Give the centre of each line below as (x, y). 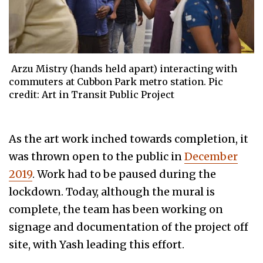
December (211, 157)
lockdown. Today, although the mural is (112, 192)
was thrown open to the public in (97, 157)
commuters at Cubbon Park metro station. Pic (116, 82)
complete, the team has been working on (116, 210)
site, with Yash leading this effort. (97, 245)
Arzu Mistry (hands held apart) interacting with (123, 69)
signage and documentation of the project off (129, 227)
